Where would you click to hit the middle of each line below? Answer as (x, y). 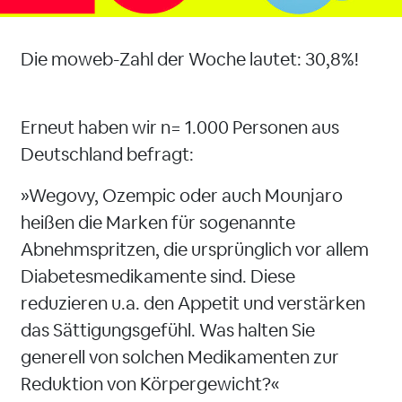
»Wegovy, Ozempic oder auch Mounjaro (182, 196)
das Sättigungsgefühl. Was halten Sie (168, 330)
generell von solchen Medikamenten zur (180, 357)
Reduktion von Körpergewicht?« (150, 384)
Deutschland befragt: (107, 154)
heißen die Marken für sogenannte (158, 223)
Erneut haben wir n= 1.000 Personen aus (180, 127)
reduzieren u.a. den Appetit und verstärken (193, 303)
